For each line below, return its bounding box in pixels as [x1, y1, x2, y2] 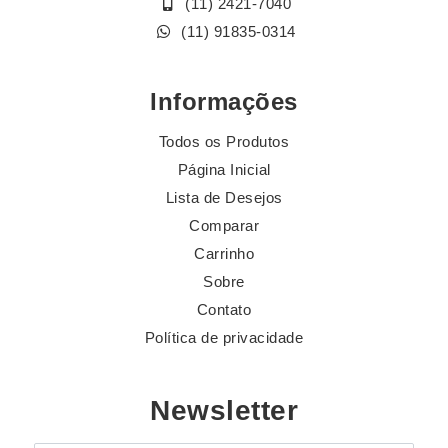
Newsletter [150, 395, 298, 426]
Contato [196, 301, 252, 318]
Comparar [189, 217, 259, 234]
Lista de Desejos [165, 189, 283, 206]
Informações [150, 88, 298, 115]
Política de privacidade [144, 329, 304, 346]
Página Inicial [177, 161, 271, 178]
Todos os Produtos [158, 133, 290, 150]
